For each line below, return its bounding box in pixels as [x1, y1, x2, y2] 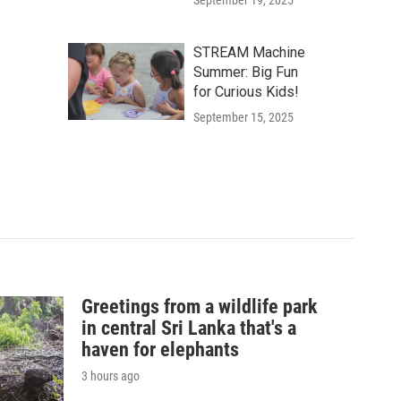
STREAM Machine [193, 44, 305, 62]
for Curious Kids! [193, 83, 299, 101]
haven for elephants [81, 338, 239, 361]
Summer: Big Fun [193, 64, 298, 81]
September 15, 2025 [193, 110, 294, 125]
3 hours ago [81, 369, 140, 383]
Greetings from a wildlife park [81, 295, 318, 318]
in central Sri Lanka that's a [81, 317, 296, 339]
